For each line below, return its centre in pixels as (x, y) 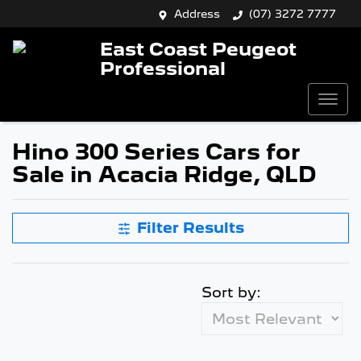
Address (197, 14)
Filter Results (190, 228)
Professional (163, 68)
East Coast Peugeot (198, 48)
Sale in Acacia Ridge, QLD (164, 174)
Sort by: (231, 292)
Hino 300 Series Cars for (156, 152)
